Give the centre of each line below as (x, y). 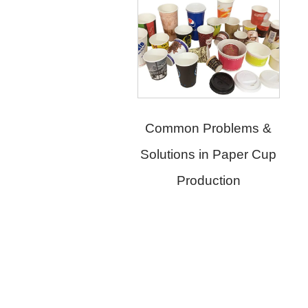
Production (197, 180)
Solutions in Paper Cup (197, 154)
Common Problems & (197, 128)
